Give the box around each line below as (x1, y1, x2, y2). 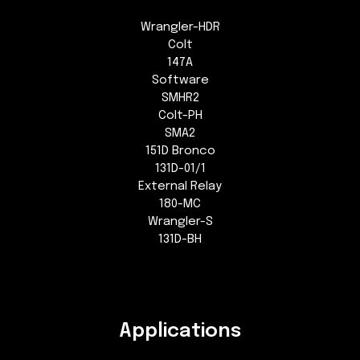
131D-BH (158, 233, 202, 247)
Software (151, 74, 209, 88)
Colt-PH (157, 109, 202, 123)
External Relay (138, 180, 222, 194)
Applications (119, 321, 241, 342)
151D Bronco (145, 145, 215, 158)
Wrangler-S (147, 215, 213, 229)
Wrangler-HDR (140, 21, 220, 35)
